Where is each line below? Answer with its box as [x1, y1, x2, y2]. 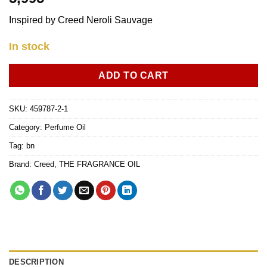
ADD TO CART [98, 70, 169, 80]
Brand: [9, 159, 34, 169]
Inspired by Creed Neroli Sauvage [9, 15, 153, 26]
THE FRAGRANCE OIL [59, 159, 140, 169]
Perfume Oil [45, 122, 86, 132]
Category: [9, 122, 45, 132]
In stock [9, 41, 49, 53]
